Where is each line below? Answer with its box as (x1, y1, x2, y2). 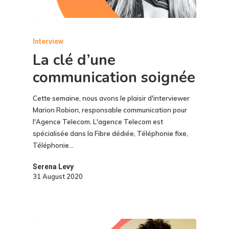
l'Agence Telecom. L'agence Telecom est (33, 117, 163, 126)
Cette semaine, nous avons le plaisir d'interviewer (33, 94, 190, 102)
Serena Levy (33, 162, 74, 171)
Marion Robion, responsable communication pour (33, 105, 187, 114)
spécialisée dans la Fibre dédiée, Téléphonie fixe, (33, 129, 188, 138)
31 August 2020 (33, 172, 83, 180)
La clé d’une (33, 50, 116, 70)
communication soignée (33, 67, 195, 87)
